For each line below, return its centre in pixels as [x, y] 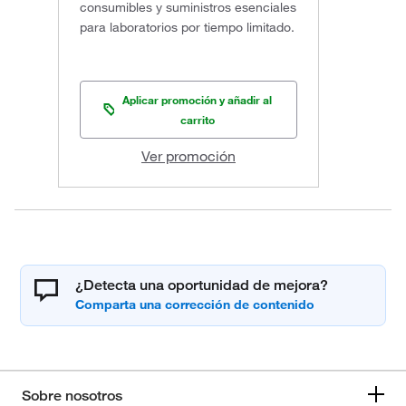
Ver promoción [188, 156]
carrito [197, 120]
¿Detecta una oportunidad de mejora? [202, 285]
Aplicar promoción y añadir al [198, 100]
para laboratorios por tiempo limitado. [187, 28]
